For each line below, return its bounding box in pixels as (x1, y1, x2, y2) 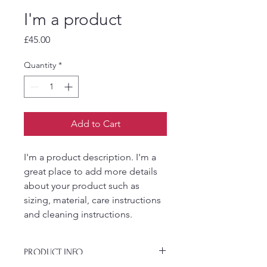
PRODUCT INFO (24, 247, 83, 257)
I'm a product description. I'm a (24, 151, 159, 163)
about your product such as (24, 180, 142, 191)
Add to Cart (70, 118, 120, 129)
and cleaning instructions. (24, 209, 132, 220)
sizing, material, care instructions (24, 194, 163, 206)
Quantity (24, 60, 56, 70)
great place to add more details (24, 166, 160, 177)
